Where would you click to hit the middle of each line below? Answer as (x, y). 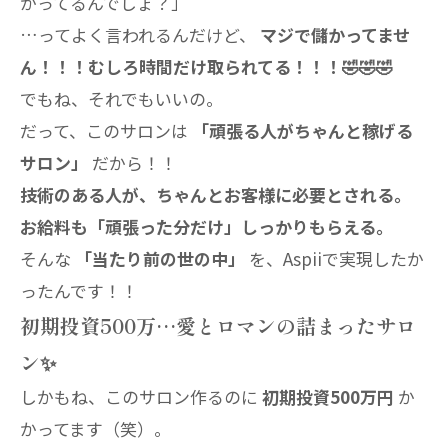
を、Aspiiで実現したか (334, 258)
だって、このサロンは (106, 130)
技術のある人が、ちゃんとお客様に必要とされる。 (215, 194)
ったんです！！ (79, 290)
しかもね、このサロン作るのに (141, 396)
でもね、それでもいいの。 (121, 98)
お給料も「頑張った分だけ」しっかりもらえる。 (206, 226)
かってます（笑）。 (95, 428)
